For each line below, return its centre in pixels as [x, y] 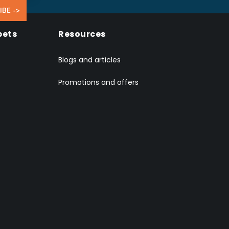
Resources [82, 34]
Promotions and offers [98, 82]
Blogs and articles [89, 60]
